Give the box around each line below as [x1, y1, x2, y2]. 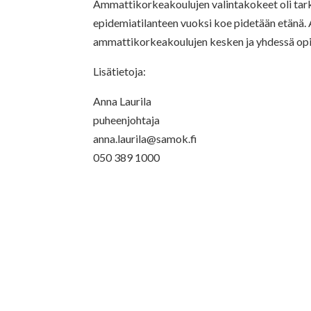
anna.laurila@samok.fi [93, 131, 198, 145]
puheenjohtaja [93, 112, 160, 126]
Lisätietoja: [93, 64, 146, 78]
